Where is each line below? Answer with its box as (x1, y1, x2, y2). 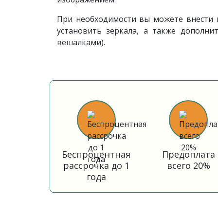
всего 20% (166, 160, 210, 171)
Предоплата (162, 148, 215, 160)
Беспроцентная (62, 148, 131, 160)
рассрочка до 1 (63, 160, 129, 171)
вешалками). (57, 37, 105, 48)
